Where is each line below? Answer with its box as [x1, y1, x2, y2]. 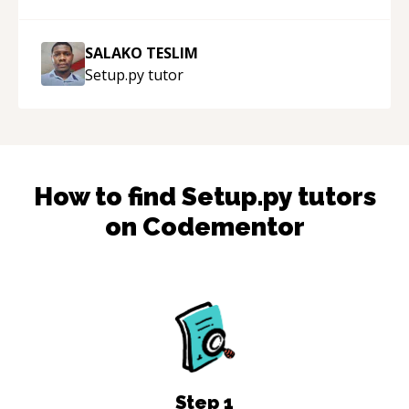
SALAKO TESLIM [85, 42, 198, 63]
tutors [291, 181, 376, 212]
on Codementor [104, 211, 305, 242]
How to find [33, 181, 182, 212]
